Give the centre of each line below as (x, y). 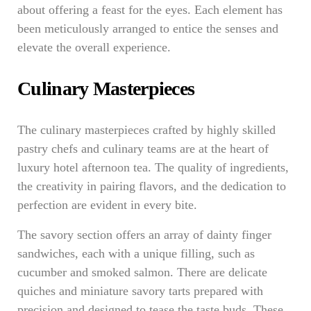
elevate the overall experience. (94, 47)
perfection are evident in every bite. (107, 205)
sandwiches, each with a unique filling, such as (136, 253)
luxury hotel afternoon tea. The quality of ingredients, (153, 167)
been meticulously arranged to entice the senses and (148, 28)
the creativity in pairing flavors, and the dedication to (152, 186)
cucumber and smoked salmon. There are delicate (142, 272)
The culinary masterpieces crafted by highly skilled (146, 130)
